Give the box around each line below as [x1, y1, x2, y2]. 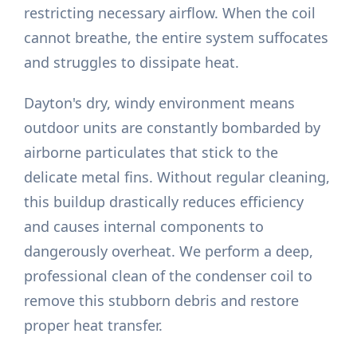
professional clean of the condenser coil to [24, 266, 313, 286]
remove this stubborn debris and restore [24, 291, 300, 311]
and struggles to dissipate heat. [24, 53, 240, 73]
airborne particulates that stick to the [24, 143, 279, 163]
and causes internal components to [24, 217, 265, 237]
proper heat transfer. [24, 316, 163, 335]
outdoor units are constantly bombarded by [24, 118, 321, 138]
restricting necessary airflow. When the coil [24, 3, 316, 23]
